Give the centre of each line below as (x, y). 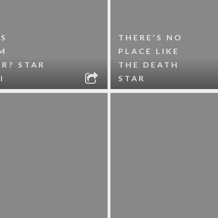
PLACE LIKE (149, 51)
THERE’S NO (151, 37)
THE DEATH (149, 64)
